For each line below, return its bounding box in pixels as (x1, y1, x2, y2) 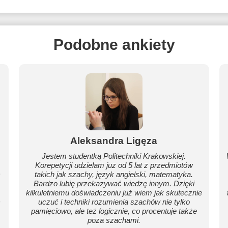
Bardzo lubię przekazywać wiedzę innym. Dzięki (33, 179, 194, 188)
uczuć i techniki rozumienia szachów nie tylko (38, 197, 190, 206)
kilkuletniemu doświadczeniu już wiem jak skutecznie (25, 188, 202, 197)
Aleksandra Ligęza (70, 135, 158, 146)
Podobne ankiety (53, 36, 175, 53)
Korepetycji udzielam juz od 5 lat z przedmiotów (35, 161, 193, 169)
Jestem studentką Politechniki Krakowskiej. (42, 152, 186, 160)
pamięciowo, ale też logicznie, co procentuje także (31, 207, 197, 215)
